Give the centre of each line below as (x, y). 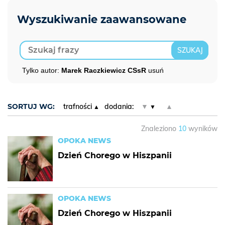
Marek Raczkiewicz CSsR (105, 70)
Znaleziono (160, 129)
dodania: (119, 106)
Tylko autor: (42, 70)
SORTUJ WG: (31, 106)
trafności (78, 106)
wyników (202, 129)
